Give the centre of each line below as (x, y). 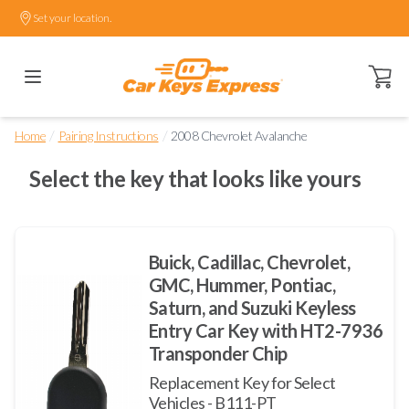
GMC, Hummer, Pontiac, (242, 284)
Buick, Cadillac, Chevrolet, (249, 262)
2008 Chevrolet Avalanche (239, 136)
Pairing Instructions (108, 136)
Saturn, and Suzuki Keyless (252, 307)
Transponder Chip (218, 353)
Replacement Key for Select (242, 382)
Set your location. (72, 18)
